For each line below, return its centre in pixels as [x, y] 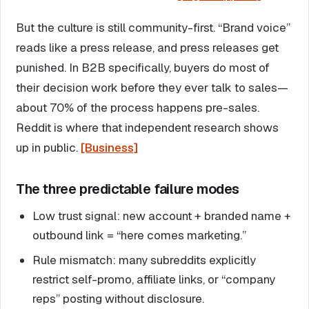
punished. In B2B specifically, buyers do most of [143, 67]
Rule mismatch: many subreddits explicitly [144, 260]
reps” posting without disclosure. [118, 298]
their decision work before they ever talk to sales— [152, 87]
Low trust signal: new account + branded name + [162, 216]
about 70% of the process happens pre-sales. [138, 107]
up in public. [48, 147]
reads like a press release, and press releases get [147, 47]
